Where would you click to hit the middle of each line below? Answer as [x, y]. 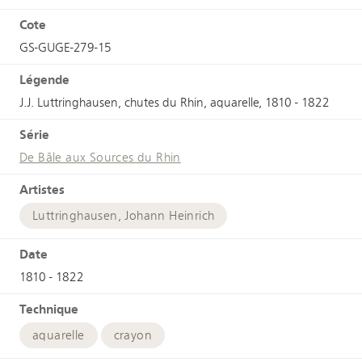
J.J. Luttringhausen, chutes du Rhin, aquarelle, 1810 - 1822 [175, 102]
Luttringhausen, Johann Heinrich [124, 215]
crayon [133, 335]
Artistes [42, 189]
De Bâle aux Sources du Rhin [100, 157]
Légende [44, 79]
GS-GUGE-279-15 [65, 47]
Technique [49, 309]
